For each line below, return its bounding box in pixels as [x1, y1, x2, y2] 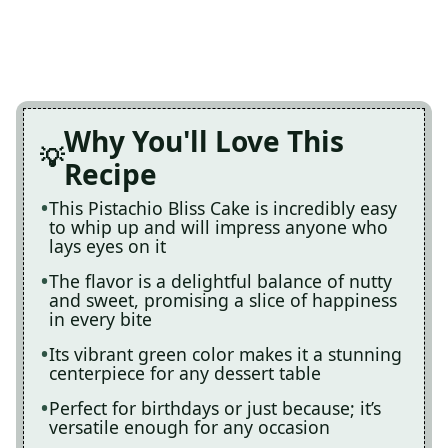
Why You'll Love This [64, 122, 344, 160]
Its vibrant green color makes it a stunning [49, 342, 402, 366]
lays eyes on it [49, 234, 166, 258]
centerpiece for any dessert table [49, 361, 321, 385]
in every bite [49, 307, 152, 331]
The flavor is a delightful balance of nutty [49, 269, 392, 293]
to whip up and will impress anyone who [49, 215, 388, 239]
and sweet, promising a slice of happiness [49, 288, 397, 312]
